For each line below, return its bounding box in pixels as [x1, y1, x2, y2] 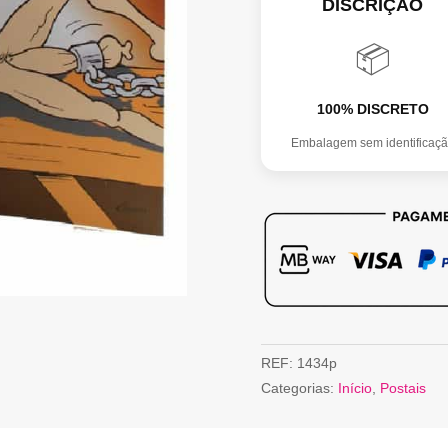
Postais [379, 380, 426, 397]
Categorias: [260, 380, 338, 397]
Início [337, 380, 372, 397]
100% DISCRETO [316, 100, 429, 117]
